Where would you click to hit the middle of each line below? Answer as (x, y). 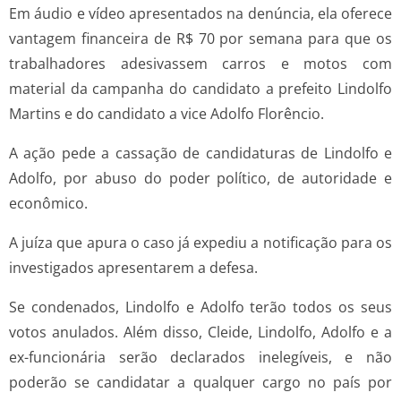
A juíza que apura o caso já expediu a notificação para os (200, 243)
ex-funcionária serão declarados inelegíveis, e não (200, 358)
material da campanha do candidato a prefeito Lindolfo (200, 89)
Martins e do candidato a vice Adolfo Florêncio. (166, 114)
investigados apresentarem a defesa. (133, 268)
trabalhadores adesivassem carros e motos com (200, 64)
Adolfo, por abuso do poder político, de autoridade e (200, 179)
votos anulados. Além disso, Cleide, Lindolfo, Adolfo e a (200, 333)
